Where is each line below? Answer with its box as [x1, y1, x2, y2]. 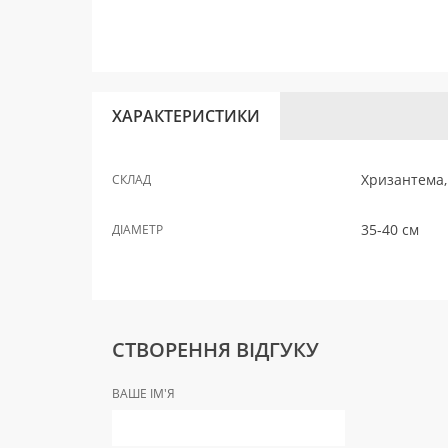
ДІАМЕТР [112, 221, 163, 238]
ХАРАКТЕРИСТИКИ [112, 105, 260, 127]
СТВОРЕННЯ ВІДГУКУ [112, 336, 319, 363]
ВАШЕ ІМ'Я [112, 385, 175, 402]
